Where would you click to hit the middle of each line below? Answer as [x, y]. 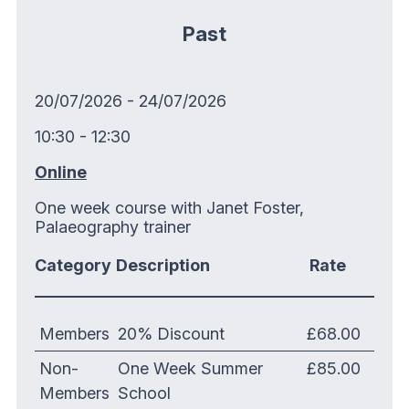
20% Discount [172, 333]
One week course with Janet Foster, [169, 208]
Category [73, 266]
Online [61, 173]
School [145, 393]
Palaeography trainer [113, 227]
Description [163, 266]
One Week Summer [191, 369]
